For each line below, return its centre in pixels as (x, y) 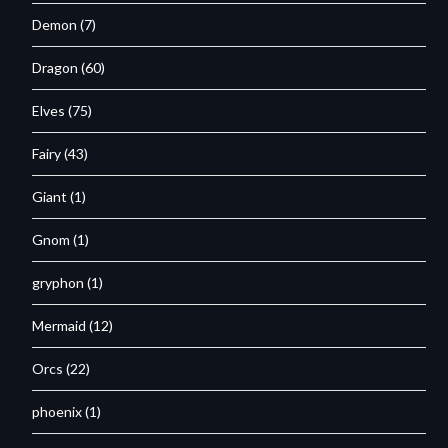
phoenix (57, 411)
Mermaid (59, 325)
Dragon (55, 67)
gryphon (58, 282)
